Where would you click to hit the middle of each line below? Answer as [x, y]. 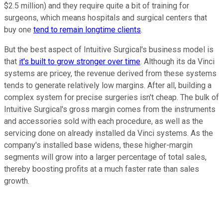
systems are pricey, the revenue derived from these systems [110, 74]
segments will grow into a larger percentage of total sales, [105, 157]
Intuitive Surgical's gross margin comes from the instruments [110, 110]
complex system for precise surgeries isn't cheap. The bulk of [111, 98]
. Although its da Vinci [177, 62]
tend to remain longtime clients [87, 30]
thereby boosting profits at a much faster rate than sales [102, 169]
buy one [19, 30]
